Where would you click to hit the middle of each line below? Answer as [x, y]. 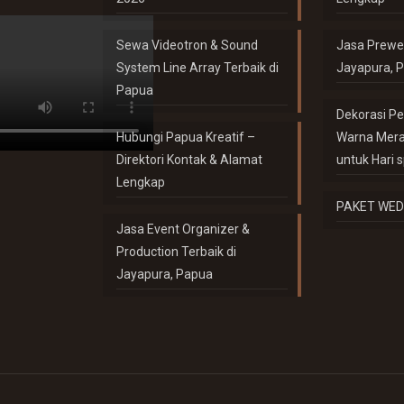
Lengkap [141, 182]
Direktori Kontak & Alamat [190, 160]
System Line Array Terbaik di [198, 68]
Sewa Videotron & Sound [188, 45]
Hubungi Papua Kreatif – [186, 137]
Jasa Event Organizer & [184, 229]
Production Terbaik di [177, 252]
